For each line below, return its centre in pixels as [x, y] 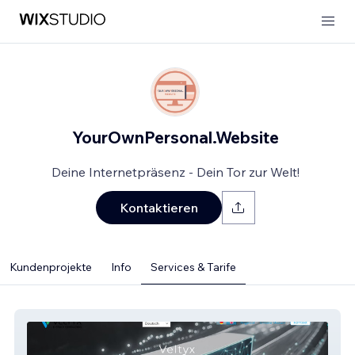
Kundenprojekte [51, 267]
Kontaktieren [158, 208]
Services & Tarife [193, 267]
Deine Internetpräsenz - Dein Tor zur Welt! [175, 172]
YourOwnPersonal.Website [175, 137]
